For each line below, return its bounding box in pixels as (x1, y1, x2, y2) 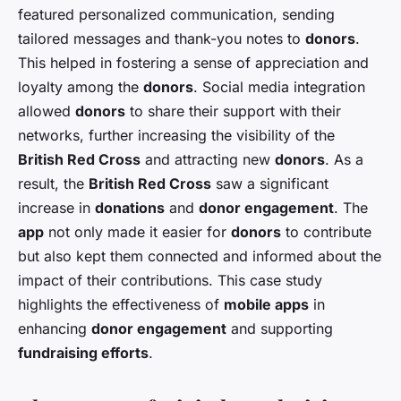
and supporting (226, 319, 333, 337)
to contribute (281, 222, 371, 241)
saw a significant (211, 174, 328, 192)
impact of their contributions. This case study (18, 270, 322, 289)
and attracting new (141, 149, 275, 168)
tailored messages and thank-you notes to (18, 29, 305, 47)
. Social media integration (193, 77, 365, 96)
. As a (325, 149, 363, 168)
